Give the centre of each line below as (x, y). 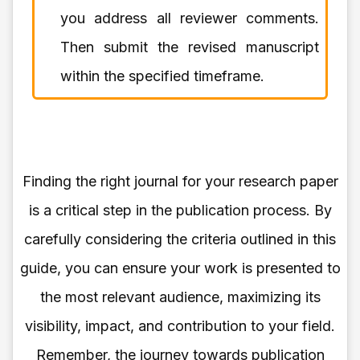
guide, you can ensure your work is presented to (180, 268)
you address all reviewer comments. (190, 18)
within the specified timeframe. (162, 76)
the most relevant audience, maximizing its (180, 297)
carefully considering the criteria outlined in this (180, 239)
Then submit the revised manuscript (190, 47)
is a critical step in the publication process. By (180, 210)
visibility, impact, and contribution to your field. (180, 325)
